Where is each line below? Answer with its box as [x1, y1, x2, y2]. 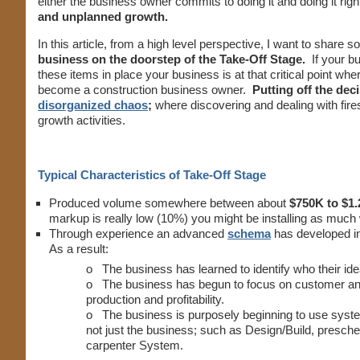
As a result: [49, 242, 108, 256]
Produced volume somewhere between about [49, 196, 289, 210]
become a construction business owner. [38, 83, 249, 96]
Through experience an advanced [49, 227, 224, 240]
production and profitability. [86, 292, 224, 306]
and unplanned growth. [38, 10, 168, 23]
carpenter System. [86, 338, 183, 352]
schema [227, 227, 271, 240]
